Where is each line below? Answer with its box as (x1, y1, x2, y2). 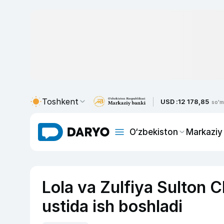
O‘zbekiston (129, 126, 178, 137)
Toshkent (42, 96, 78, 106)
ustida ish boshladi (42, 196, 182, 216)
